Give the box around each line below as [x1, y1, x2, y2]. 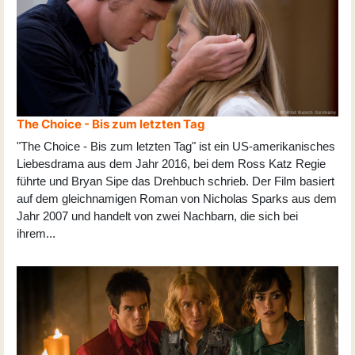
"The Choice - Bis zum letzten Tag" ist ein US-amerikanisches [17, 139, 335, 153]
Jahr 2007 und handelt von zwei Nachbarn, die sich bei [17, 208, 298, 223]
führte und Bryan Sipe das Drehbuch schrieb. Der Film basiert [17, 174, 334, 188]
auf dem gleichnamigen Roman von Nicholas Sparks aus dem [17, 191, 337, 205]
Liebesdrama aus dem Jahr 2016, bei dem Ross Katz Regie [17, 156, 326, 170]
